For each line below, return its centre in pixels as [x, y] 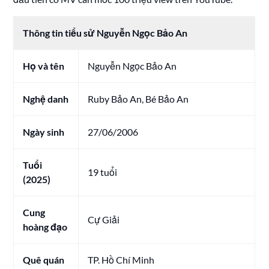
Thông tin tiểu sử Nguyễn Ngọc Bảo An [105, 33]
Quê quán [44, 260]
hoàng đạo [45, 227]
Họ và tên [44, 66]
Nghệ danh [46, 99]
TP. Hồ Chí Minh [121, 260]
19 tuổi [103, 172]
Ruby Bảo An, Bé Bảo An [138, 99]
